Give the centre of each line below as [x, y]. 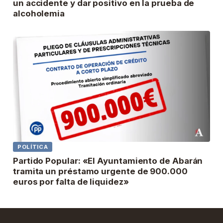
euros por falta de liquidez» [71, 181]
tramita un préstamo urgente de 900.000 [100, 171]
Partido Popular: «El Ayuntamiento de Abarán [108, 161]
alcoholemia [39, 13]
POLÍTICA [33, 147]
